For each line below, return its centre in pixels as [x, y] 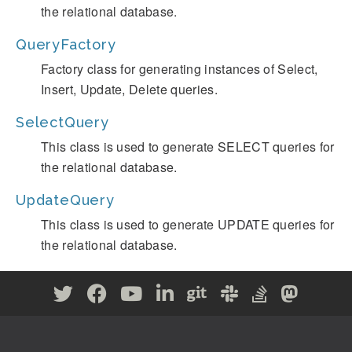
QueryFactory [66, 44]
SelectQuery [62, 122]
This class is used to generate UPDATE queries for [188, 224]
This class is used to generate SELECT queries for [188, 147]
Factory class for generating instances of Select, [180, 69]
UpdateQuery [65, 200]
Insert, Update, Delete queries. [129, 89]
